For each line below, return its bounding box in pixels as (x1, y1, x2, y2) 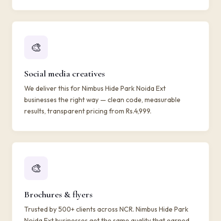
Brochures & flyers (24, 189, 93, 200)
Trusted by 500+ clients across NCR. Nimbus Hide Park (24, 205, 188, 214)
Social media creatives (24, 68, 105, 79)
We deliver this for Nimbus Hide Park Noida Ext (24, 84, 166, 93)
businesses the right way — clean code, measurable (24, 95, 181, 104)
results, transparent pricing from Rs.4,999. (24, 107, 151, 115)
